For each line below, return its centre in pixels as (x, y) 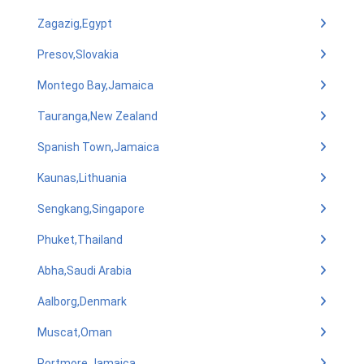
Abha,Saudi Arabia (84, 271)
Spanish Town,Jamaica (98, 147)
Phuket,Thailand (80, 240)
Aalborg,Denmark (82, 301)
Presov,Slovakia (78, 54)
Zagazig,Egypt (75, 24)
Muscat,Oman (75, 332)
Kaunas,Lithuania (82, 178)
